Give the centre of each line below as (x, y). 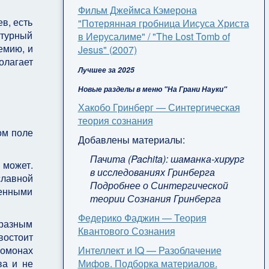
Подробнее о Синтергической (159, 185)
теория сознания (115, 120)
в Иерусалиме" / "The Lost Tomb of (154, 36)
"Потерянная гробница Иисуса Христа (163, 23)
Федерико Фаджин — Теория (142, 217)
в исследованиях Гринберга (152, 172)
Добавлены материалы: (132, 139)
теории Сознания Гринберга (155, 198)
